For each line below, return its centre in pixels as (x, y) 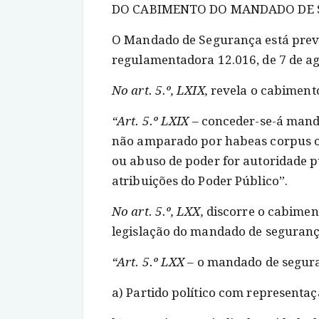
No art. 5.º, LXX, (158, 211)
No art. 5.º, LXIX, (160, 90)
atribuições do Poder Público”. (200, 181)
